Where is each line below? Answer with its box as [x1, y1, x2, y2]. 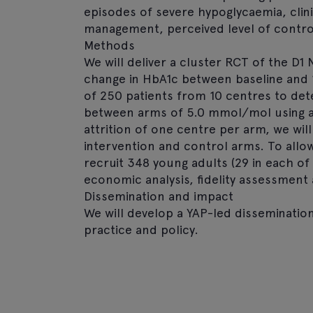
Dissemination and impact [84, 189, 233, 203]
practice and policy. [84, 222, 198, 237]
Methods [84, 38, 135, 52]
